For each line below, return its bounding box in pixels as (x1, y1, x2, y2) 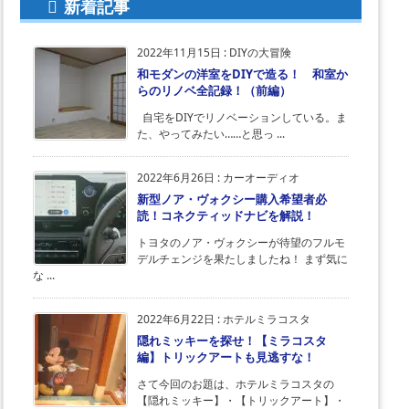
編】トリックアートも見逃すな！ (137, 349, 315, 366)
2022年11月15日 (137, 45, 221, 61)
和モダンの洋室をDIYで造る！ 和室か (137, 66, 348, 83)
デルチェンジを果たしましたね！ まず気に (137, 251, 348, 267)
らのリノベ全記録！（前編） (137, 82, 291, 100)
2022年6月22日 (137, 311, 215, 328)
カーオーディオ (223, 170, 299, 186)
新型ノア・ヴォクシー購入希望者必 (137, 191, 327, 208)
